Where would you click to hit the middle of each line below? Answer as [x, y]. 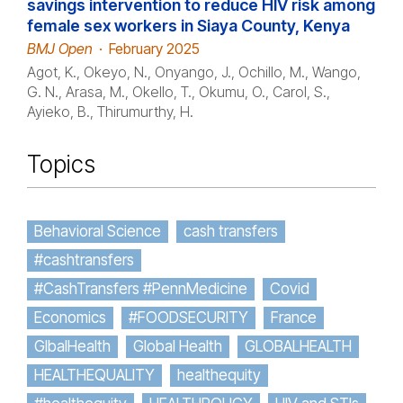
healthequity [219, 375]
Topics [61, 164]
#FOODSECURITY [188, 318]
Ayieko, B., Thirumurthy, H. [110, 112]
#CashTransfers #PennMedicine [141, 289]
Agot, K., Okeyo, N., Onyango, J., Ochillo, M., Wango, [194, 72]
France [294, 318]
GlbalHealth [72, 346]
